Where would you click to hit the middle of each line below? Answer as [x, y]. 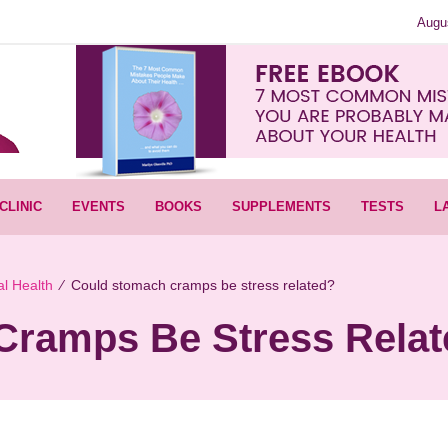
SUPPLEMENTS [282, 207]
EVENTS [99, 207]
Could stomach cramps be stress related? [202, 284]
